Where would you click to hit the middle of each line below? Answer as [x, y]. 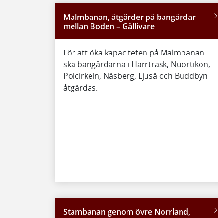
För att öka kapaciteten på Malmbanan [134, 53]
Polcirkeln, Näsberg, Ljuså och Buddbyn [136, 76]
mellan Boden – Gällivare [109, 27]
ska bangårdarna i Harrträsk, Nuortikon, [137, 64]
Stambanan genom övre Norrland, [127, 211]
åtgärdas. [81, 88]
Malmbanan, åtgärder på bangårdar [129, 17]
